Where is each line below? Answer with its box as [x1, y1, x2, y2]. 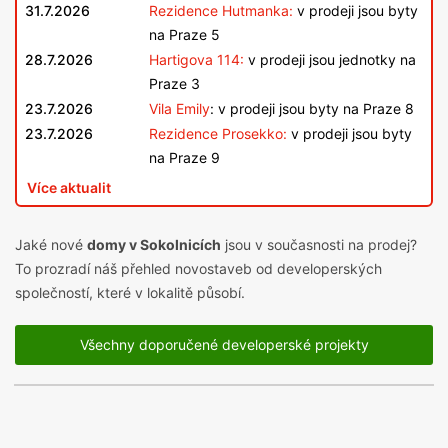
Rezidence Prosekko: [149, 125, 287, 143]
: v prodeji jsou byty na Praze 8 [210, 100, 414, 118]
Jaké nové [15, 236, 87, 254]
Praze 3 [149, 75, 200, 93]
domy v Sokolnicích [87, 236, 221, 254]
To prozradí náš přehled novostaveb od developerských [15, 260, 382, 278]
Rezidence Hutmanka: [149, 2, 293, 20]
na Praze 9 [149, 149, 220, 167]
